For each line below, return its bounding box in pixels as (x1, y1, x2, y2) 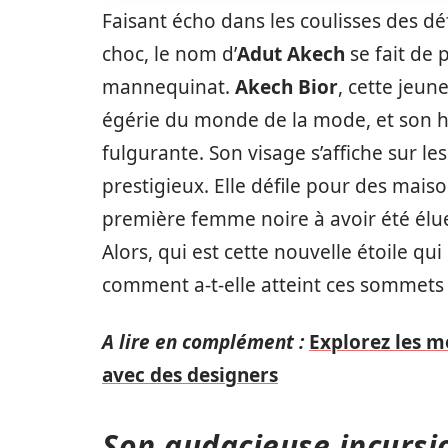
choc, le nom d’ (102, 41, 237, 67)
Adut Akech (237, 41, 345, 67)
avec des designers (102, 362, 278, 388)
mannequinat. (102, 74, 235, 100)
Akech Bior (235, 74, 338, 100)
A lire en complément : (102, 329, 304, 355)
